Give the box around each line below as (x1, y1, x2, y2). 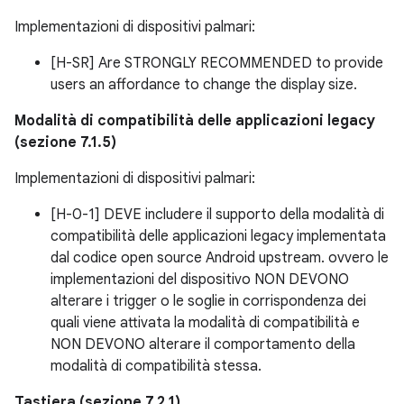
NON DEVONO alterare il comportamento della (50, 335, 355, 354)
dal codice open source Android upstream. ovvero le (50, 249, 389, 268)
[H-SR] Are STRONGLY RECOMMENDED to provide (50, 54, 383, 73)
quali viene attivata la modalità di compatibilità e (50, 314, 360, 333)
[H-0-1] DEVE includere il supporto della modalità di (50, 206, 384, 225)
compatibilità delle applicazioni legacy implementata (50, 227, 386, 246)
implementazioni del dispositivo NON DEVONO (50, 271, 349, 289)
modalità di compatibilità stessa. (50, 357, 262, 376)
